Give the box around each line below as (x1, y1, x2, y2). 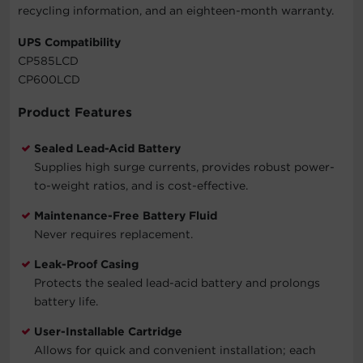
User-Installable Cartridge (34, 324, 182, 338)
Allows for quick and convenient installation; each (34, 343, 316, 357)
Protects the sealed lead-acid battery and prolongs (34, 275, 320, 289)
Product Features (18, 104, 132, 120)
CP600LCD (18, 72, 80, 86)
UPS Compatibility (18, 35, 121, 49)
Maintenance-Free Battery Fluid (34, 208, 217, 222)
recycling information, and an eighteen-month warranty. (18, 3, 334, 17)
